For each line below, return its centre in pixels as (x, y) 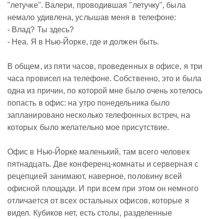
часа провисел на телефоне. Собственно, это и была (104, 78)
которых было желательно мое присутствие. (88, 127)
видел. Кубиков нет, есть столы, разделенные (90, 213)
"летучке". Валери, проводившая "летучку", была (97, 5)
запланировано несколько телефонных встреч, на (99, 115)
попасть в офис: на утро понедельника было (89, 103)
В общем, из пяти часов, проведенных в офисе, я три (105, 66)
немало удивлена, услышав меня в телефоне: (92, 17)
